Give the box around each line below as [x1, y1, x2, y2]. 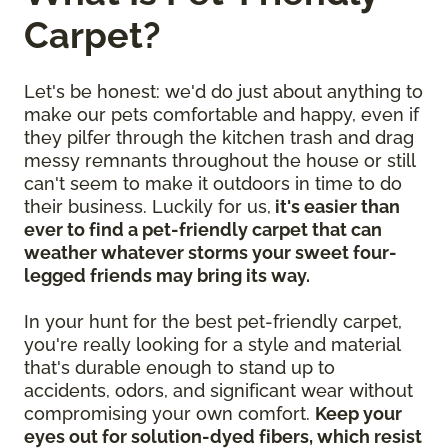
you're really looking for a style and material [24, 333, 400, 355]
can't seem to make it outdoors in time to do [24, 172, 402, 194]
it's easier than [271, 195, 400, 217]
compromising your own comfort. [24, 402, 315, 424]
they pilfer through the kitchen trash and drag [24, 126, 414, 148]
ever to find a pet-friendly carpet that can [24, 218, 382, 240]
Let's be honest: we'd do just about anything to [24, 80, 423, 102]
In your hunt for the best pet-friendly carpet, [24, 310, 402, 332]
